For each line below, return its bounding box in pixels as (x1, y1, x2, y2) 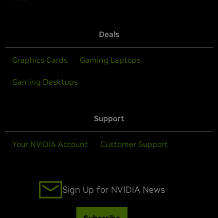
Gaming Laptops (80, 54, 141, 65)
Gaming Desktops (12, 76, 78, 87)
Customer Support (100, 139, 168, 149)
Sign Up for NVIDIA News (62, 183, 165, 195)
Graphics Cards (12, 54, 68, 65)
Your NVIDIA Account (12, 139, 88, 149)
